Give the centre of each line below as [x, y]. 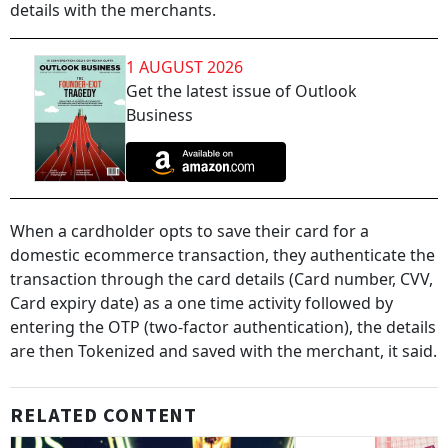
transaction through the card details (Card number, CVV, [221, 279]
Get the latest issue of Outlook [241, 91]
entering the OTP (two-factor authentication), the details [223, 327]
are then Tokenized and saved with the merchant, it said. [223, 351]
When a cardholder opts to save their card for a [189, 231]
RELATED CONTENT [104, 416]
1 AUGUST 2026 [184, 67]
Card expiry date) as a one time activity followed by [201, 303]
